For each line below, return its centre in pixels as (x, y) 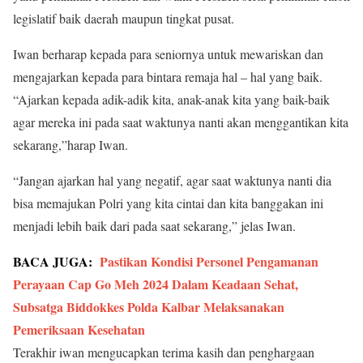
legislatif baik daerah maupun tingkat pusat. (124, 19)
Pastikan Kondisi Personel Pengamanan (209, 262)
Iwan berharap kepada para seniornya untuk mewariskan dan (168, 54)
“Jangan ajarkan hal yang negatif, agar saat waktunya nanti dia (172, 181)
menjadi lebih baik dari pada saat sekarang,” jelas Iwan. (154, 226)
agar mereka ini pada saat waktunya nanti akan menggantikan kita (181, 122)
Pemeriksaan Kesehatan (79, 330)
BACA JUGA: (53, 262)
